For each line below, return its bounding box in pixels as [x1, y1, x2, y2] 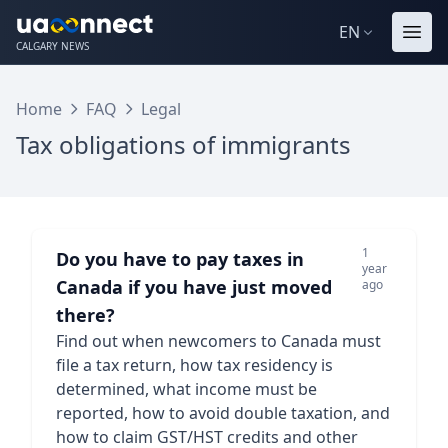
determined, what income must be [56, 378, 317, 400]
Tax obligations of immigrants [16, 128, 351, 161]
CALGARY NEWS [16, 38, 89, 53]
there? [56, 303, 115, 327]
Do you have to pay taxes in [56, 247, 304, 271]
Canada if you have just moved [56, 275, 332, 299]
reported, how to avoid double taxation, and [56, 402, 390, 424]
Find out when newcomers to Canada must [56, 330, 381, 352]
